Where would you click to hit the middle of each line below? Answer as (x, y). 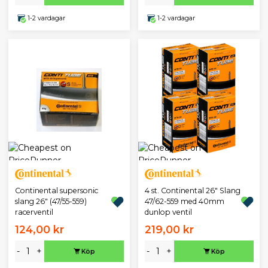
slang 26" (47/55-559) (51, 202)
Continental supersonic (56, 191)
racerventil (34, 212)
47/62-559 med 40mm (184, 202)
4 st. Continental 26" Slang (192, 191)
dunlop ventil (168, 212)
